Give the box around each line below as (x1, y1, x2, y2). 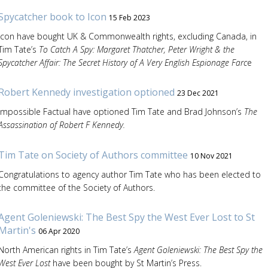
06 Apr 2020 (38, 226, 80, 236)
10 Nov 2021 (190, 150, 233, 161)
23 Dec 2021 (176, 88, 219, 98)
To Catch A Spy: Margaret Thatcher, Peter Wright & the (38, 43, 234, 55)
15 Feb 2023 (108, 12, 150, 23)
